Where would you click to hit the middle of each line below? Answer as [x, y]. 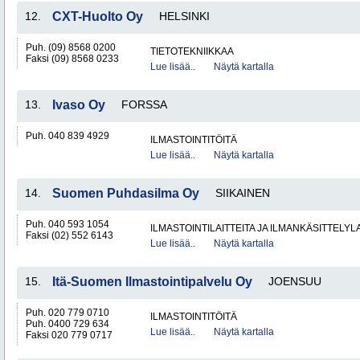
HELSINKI [184, 16]
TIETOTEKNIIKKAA [192, 51]
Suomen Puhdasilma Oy [126, 193]
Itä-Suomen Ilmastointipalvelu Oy [152, 282]
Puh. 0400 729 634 [67, 324]
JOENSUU [295, 281]
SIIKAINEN [243, 193]
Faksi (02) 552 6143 [70, 235]
